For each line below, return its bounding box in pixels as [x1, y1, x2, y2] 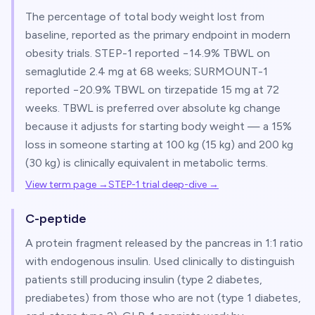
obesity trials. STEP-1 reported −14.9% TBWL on [25, 46, 270, 60]
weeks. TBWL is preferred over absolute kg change [25, 101, 281, 115]
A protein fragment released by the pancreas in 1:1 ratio [25, 236, 303, 250]
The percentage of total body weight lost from [25, 10, 264, 23]
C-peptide [25, 211, 86, 226]
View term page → [25, 179, 108, 191]
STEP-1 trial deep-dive [108, 179, 207, 191]
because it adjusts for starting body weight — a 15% [25, 120, 292, 133]
